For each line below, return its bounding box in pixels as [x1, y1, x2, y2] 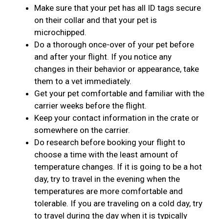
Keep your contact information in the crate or [34, 113, 199, 123]
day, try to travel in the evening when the [34, 174, 180, 184]
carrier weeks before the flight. [34, 101, 147, 111]
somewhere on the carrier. [34, 125, 130, 135]
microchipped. [34, 27, 87, 38]
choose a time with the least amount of [34, 150, 178, 160]
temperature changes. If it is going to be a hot [34, 162, 202, 172]
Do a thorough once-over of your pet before [34, 40, 194, 50]
